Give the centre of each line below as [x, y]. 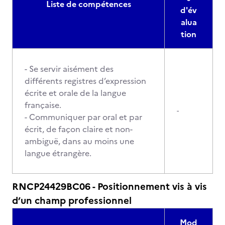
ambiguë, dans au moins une [79, 141]
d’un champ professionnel [72, 201]
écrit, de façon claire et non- [79, 129]
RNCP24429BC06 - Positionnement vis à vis [109, 187]
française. [43, 105]
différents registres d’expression [85, 81]
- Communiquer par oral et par [83, 117]
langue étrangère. [58, 153]
